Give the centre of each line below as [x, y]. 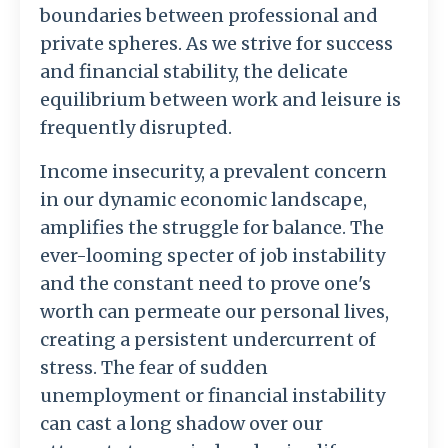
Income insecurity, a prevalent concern [213, 172]
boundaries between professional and [209, 16]
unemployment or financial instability [212, 396]
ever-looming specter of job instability [212, 256]
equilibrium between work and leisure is [220, 100]
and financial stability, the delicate [194, 72]
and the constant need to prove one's [205, 284]
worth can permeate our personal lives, [214, 312]
